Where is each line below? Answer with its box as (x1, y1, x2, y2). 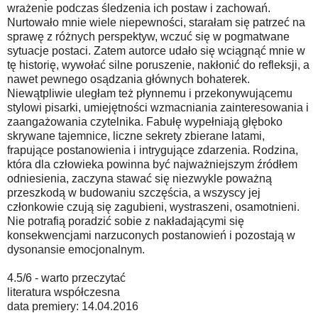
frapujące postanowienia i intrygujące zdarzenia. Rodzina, (7, 143, 298, 156)
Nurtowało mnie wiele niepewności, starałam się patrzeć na (7, 16, 305, 28)
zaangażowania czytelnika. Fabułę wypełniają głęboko (7, 115, 283, 128)
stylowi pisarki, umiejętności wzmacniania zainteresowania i (7, 101, 309, 114)
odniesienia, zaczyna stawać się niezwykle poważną (7, 172, 272, 185)
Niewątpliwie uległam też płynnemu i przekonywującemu (7, 87, 292, 99)
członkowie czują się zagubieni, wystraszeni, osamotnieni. (7, 200, 300, 213)
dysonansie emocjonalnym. (7, 243, 145, 256)
